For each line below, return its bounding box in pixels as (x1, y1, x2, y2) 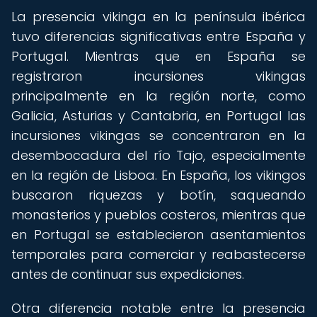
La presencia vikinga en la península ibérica (11, 8, 306, 25)
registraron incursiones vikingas (11, 67, 306, 85)
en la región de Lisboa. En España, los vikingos (11, 166, 306, 184)
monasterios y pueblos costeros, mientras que (11, 206, 306, 224)
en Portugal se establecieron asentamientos (11, 226, 306, 243)
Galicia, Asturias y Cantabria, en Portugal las (11, 107, 306, 125)
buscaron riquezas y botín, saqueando (11, 186, 306, 204)
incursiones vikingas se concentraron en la (11, 127, 306, 144)
